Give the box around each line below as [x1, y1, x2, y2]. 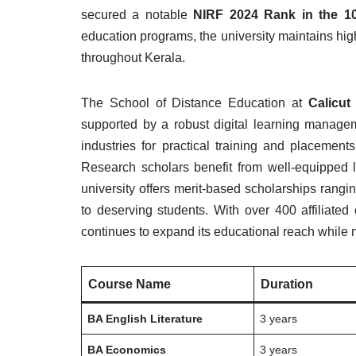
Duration [261, 277, 313, 291]
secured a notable [81, 8, 194, 21]
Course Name [88, 277, 171, 291]
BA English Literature [87, 312, 203, 325]
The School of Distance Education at [81, 96, 308, 110]
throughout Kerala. [81, 51, 185, 64]
